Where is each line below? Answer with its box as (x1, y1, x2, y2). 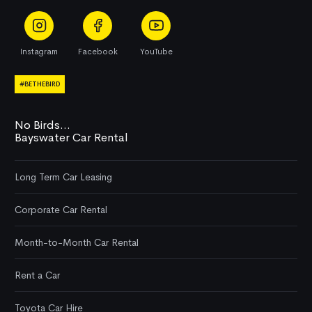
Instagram (20, 46, 58, 56)
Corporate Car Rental (15, 203, 107, 217)
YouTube (139, 46, 173, 56)
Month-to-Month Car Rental (15, 236, 139, 249)
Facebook (77, 46, 118, 56)
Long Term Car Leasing (15, 171, 112, 184)
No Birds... (15, 118, 70, 133)
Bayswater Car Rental (15, 130, 128, 146)
